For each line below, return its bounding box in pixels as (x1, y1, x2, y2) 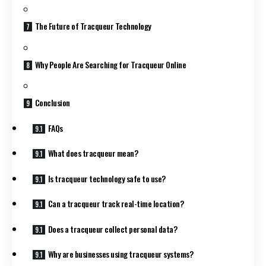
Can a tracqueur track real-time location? (47, 197, 184, 210)
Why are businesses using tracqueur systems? (47, 248, 194, 261)
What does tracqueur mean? (47, 147, 138, 160)
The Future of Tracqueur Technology (34, 20, 151, 33)
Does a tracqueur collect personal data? (47, 222, 178, 235)
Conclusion (34, 96, 70, 109)
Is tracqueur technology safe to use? (47, 172, 166, 185)
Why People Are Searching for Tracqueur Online (34, 58, 186, 71)
